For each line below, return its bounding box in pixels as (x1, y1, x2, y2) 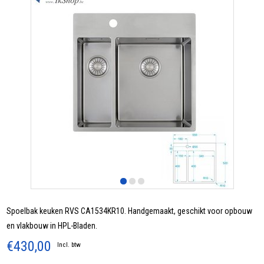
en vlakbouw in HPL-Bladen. (6, 221, 98, 231)
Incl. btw (57, 241, 81, 249)
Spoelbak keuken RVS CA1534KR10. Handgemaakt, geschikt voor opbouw (6, 206, 253, 216)
